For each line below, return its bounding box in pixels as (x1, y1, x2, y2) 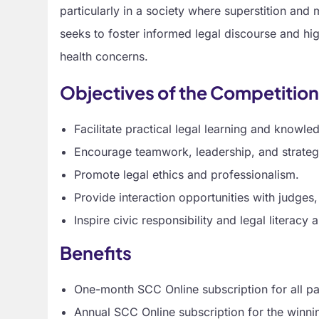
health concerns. (60, 48, 149, 63)
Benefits (60, 241, 132, 264)
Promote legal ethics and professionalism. (74, 167, 300, 182)
